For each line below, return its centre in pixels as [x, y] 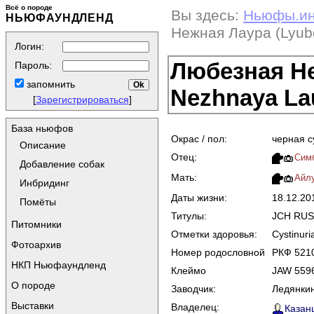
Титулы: [189, 216]
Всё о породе [29, 7]
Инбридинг [45, 183]
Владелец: [195, 307]
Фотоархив [36, 245]
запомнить [49, 84]
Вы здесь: [205, 15]
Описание [43, 145]
